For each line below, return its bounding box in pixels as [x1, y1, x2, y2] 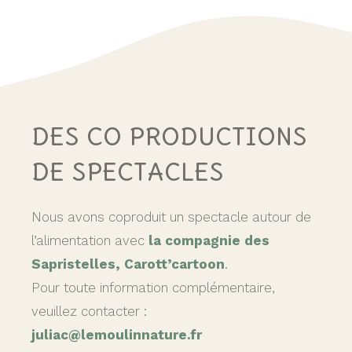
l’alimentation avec [31, 233, 148, 249]
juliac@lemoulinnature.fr [31, 327, 202, 343]
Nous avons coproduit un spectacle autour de [31, 209, 311, 225]
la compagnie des [148, 233, 269, 249]
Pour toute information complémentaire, [31, 280, 275, 296]
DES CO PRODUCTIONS [31, 122, 307, 152]
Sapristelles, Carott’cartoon [31, 256, 225, 273]
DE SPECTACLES [31, 157, 224, 187]
